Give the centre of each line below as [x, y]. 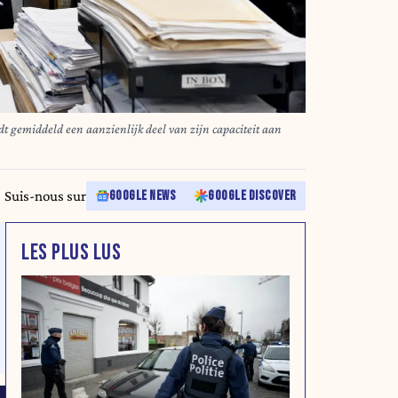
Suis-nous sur [45, 195]
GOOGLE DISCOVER [252, 195]
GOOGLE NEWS [142, 195]
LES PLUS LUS [71, 252]
